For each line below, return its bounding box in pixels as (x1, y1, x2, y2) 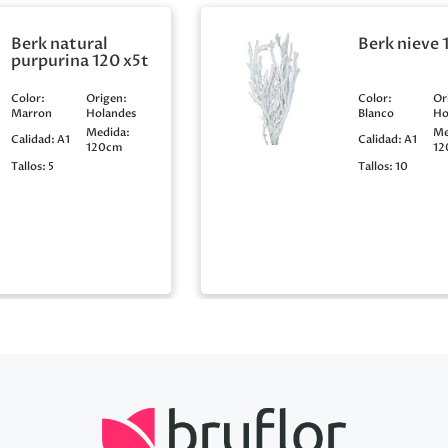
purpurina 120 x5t (10, 50, 149, 73)
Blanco (357, 106, 394, 122)
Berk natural (10, 33, 108, 56)
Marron (10, 106, 52, 122)
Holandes (85, 106, 136, 122)
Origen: (85, 91, 127, 107)
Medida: (85, 125, 130, 141)
